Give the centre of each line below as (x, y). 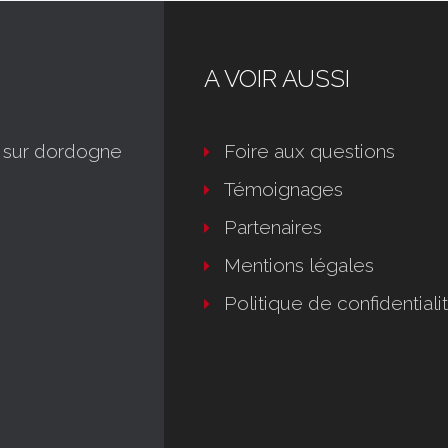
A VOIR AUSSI (277, 78)
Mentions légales (299, 265)
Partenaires (273, 227)
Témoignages (283, 189)
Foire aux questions (309, 151)
